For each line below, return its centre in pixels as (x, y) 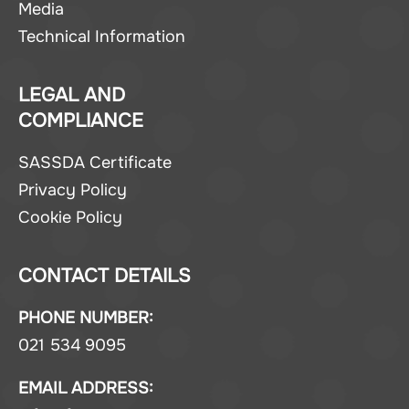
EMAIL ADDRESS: (86, 388)
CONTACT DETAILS (105, 275)
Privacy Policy (73, 189)
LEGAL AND (72, 94)
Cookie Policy (70, 217)
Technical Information (102, 36)
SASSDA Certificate (95, 162)
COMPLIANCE (81, 120)
